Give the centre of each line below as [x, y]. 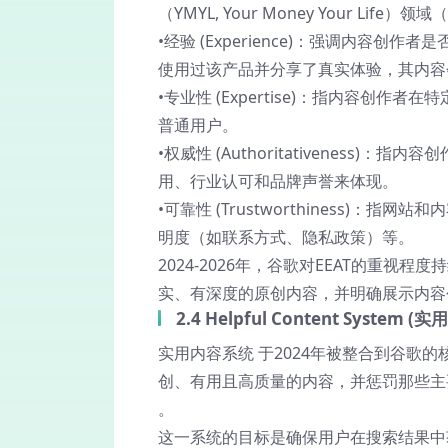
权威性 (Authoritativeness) [262, 153]
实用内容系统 [206, 353]
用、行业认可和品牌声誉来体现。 [278, 181]
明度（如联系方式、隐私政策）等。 [286, 237]
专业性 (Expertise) [230, 97]
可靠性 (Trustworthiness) [257, 209]
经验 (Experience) [228, 41]
